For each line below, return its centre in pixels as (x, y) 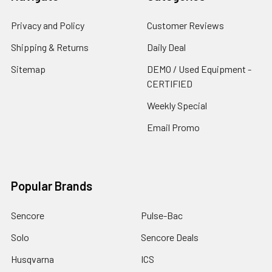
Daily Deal (166, 47)
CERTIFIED (170, 83)
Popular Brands (52, 185)
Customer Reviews (185, 25)
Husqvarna (32, 259)
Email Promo (173, 127)
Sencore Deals (170, 237)
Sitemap (28, 69)
